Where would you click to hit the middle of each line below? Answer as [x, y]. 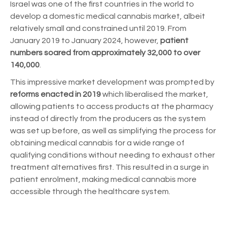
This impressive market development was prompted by [112, 82]
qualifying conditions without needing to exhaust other [112, 155]
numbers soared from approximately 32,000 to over [105, 52]
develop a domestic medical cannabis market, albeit [108, 16]
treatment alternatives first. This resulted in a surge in [109, 167]
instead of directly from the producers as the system [108, 118]
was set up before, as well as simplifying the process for [113, 130]
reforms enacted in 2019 [55, 94]
